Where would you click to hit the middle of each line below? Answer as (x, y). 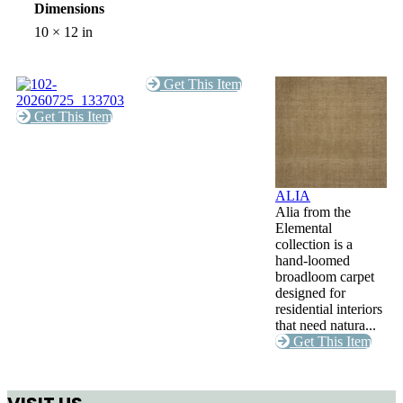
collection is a (313, 245)
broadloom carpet (324, 277)
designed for (310, 293)
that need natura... (325, 326)
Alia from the (313, 212)
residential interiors (328, 309)
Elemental (303, 228)
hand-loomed (312, 261)
